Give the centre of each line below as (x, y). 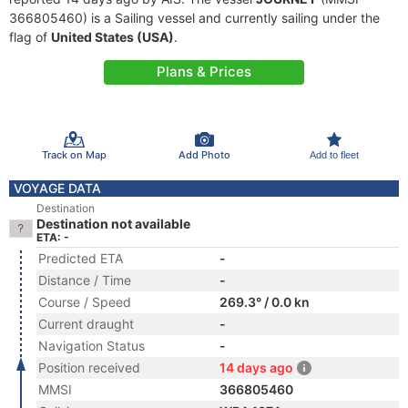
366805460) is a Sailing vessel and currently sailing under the (194, 18)
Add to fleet (334, 154)
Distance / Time (85, 280)
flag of (30, 37)
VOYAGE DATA (57, 188)
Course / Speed (85, 302)
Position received (89, 367)
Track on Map (74, 154)
